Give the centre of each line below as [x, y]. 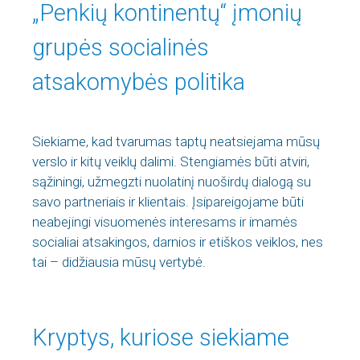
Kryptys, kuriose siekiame [161, 337]
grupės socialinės [121, 47]
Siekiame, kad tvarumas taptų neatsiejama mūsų [176, 141]
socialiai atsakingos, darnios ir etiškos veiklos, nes [178, 242]
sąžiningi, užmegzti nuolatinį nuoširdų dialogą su [172, 182]
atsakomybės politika [139, 82]
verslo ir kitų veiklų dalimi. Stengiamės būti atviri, [171, 162]
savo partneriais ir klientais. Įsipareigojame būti [168, 202]
